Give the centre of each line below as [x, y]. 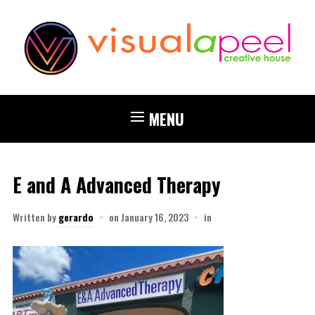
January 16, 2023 [154, 217]
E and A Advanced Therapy [116, 184]
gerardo [76, 217]
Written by [35, 217]
